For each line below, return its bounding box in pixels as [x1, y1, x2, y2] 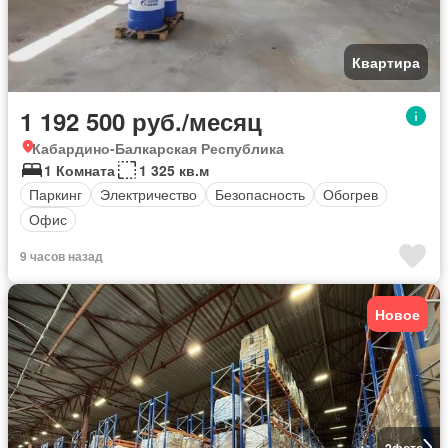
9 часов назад [20, 246, 103, 265]
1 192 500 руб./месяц [20, 103, 262, 138]
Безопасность [215, 184, 305, 205]
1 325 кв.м [139, 159, 209, 180]
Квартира [352, 51, 420, 72]
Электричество [100, 184, 197, 205]
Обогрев [323, 184, 378, 205]
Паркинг [29, 184, 82, 205]
